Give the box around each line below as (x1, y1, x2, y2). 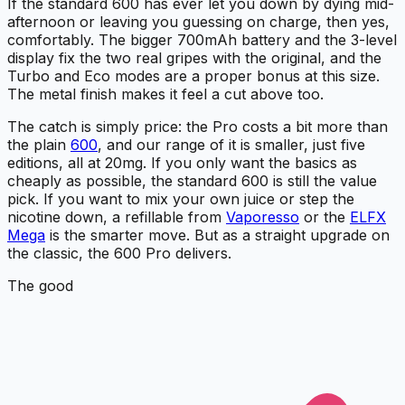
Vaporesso (226, 208, 299, 227)
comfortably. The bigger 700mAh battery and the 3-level (7, 31, 397, 50)
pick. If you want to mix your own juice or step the (7, 190, 354, 209)
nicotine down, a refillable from (7, 208, 226, 227)
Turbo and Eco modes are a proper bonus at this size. (7, 67, 380, 86)
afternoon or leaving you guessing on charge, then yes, (7, 13, 390, 32)
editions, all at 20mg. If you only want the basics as (7, 154, 357, 173)
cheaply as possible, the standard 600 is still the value (7, 172, 377, 191)
